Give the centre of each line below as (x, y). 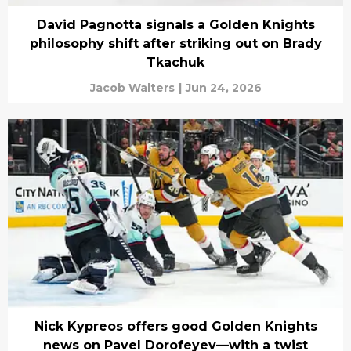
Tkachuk (175, 62)
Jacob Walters (132, 88)
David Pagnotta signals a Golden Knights (175, 25)
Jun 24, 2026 (223, 88)
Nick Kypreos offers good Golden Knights (175, 326)
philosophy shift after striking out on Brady (175, 43)
